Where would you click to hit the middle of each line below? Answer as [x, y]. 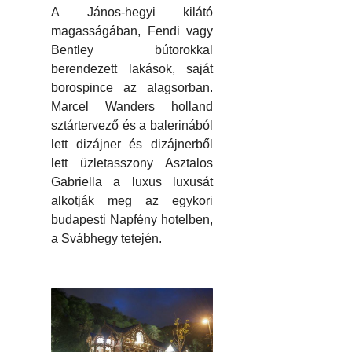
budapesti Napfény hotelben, [132, 220]
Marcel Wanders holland [132, 107]
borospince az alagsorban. [132, 88]
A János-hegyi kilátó [132, 13]
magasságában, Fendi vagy [132, 31]
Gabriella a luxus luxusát [132, 182]
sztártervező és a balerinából [132, 126]
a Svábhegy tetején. [106, 239]
